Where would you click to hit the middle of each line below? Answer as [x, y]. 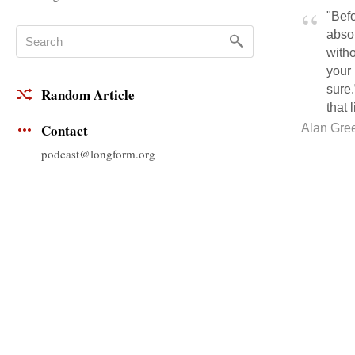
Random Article [88, 95]
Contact [65, 131]
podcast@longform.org [98, 153]
